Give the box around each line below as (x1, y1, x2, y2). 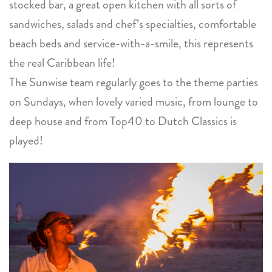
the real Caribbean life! (9, 54, 115, 72)
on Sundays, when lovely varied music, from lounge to (9, 93, 258, 111)
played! (9, 132, 43, 150)
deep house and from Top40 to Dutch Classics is (9, 112, 237, 131)
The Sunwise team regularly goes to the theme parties (9, 73, 258, 92)
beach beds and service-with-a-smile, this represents (9, 35, 253, 53)
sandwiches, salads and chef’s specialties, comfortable (9, 15, 256, 33)
